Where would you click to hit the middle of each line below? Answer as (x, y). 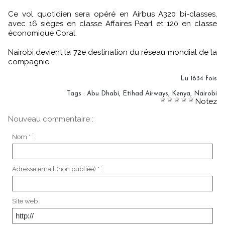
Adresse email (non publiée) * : (57, 169)
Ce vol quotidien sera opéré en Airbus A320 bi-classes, (113, 14)
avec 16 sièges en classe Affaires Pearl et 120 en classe (113, 24)
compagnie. (29, 62)
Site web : (26, 201)
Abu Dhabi (103, 94)
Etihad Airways (145, 94)
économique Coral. (42, 33)
